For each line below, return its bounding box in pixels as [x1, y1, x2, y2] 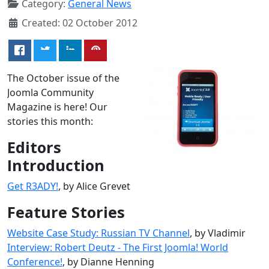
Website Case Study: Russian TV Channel [7, 226, 190, 240]
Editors [7, 136, 61, 157]
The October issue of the [7, 71, 119, 85]
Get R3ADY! [7, 179, 58, 193]
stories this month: [7, 114, 93, 128]
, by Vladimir [190, 226, 246, 240]
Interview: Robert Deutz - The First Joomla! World [7, 240, 228, 254]
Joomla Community [7, 85, 94, 99]
